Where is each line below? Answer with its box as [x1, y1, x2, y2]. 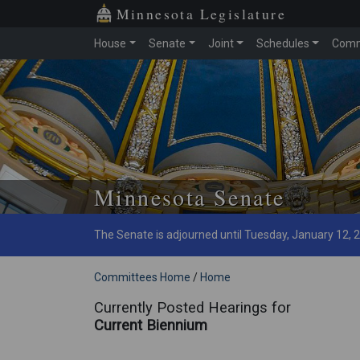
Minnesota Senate [94, 182, 285, 212]
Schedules [256, 37, 309, 50]
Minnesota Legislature [116, 4, 287, 23]
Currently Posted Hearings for [94, 299, 291, 317]
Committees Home [94, 271, 190, 284]
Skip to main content [43, 73, 148, 86]
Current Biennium [94, 317, 207, 334]
